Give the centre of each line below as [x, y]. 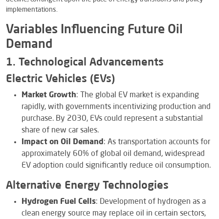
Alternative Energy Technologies [87, 186]
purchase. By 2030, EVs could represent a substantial [112, 119]
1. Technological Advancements [85, 62]
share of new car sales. [60, 130]
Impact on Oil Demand [63, 142]
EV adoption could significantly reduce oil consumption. [116, 165]
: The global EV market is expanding [138, 95]
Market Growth [49, 95]
